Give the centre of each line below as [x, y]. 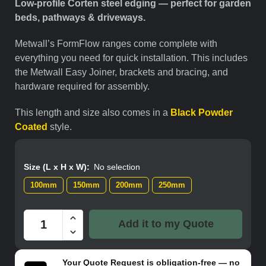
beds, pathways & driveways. [80, 17]
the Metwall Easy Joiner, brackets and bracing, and [121, 72]
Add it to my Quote [166, 224]
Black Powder [202, 112]
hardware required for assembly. [82, 86]
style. [60, 126]
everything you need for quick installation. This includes [131, 58]
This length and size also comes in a [93, 112]
